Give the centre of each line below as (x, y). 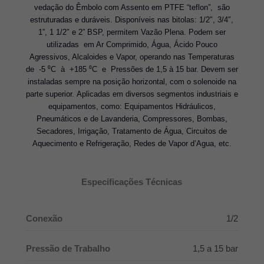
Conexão (44, 218)
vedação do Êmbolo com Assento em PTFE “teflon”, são (132, 7)
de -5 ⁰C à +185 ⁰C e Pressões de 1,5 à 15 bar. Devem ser (132, 69)
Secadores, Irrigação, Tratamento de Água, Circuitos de (132, 131)
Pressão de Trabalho (68, 248)
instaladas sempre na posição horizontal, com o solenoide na (132, 81)
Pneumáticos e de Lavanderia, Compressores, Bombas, (132, 118)
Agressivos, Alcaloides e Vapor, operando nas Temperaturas (132, 57)
